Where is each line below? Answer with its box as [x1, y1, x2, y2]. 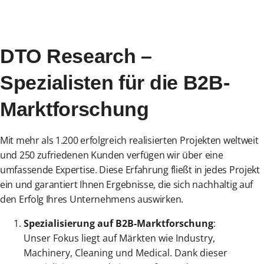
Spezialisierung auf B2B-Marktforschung [24, 216, 213, 230]
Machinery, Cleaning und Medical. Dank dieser [24, 246, 227, 259]
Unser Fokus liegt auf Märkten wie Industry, [24, 231, 215, 245]
